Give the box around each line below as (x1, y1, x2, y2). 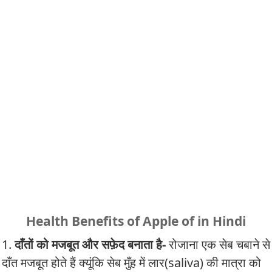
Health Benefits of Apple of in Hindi (26, 211, 246, 229)
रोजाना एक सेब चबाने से (166, 236, 270, 253)
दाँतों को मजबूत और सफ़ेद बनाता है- (12, 236, 166, 253)
